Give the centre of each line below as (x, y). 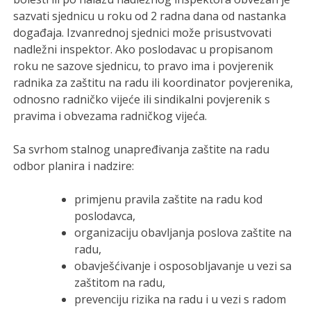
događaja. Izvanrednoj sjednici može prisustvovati (143, 33)
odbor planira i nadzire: (74, 166)
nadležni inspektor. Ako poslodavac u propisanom (143, 50)
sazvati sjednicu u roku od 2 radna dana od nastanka (150, 16)
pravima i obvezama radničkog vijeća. (110, 116)
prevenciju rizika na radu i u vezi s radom (180, 300)
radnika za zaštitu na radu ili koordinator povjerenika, (153, 83)
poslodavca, (105, 216)
